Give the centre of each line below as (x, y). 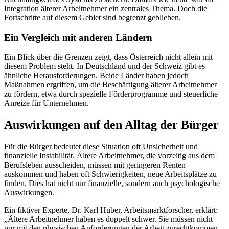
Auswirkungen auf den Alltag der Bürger (111, 125)
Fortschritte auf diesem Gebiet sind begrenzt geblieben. (93, 17)
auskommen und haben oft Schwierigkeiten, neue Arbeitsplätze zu (110, 174)
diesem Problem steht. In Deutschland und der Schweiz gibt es (105, 66)
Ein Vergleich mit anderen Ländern (78, 37)
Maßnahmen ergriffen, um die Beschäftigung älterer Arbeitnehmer (110, 85)
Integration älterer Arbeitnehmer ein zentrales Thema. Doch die (106, 8)
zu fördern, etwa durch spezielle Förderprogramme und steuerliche (111, 94)
